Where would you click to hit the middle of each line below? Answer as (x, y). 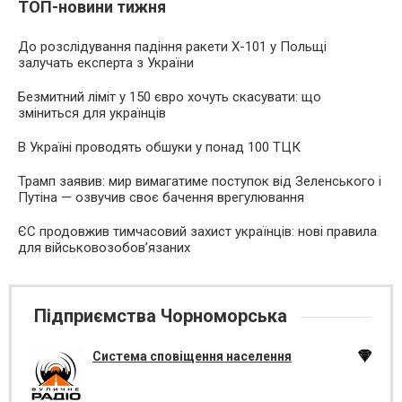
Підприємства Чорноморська (161, 316)
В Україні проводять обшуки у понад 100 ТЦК (159, 147)
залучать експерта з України (106, 63)
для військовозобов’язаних (104, 248)
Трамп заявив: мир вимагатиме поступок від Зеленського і (200, 181)
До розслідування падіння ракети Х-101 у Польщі (172, 47)
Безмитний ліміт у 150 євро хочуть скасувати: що (170, 97)
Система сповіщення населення (192, 356)
